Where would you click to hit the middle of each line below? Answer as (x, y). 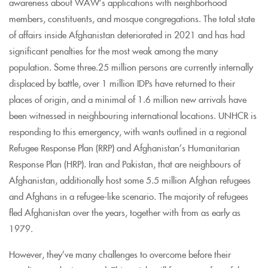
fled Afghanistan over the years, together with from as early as (125, 212)
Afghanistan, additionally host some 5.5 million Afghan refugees (130, 179)
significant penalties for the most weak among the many (113, 50)
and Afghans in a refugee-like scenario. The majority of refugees (129, 196)
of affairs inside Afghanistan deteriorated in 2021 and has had (127, 34)
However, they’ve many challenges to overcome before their (120, 254)
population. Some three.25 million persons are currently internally (131, 66)
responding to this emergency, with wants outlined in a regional (128, 131)
